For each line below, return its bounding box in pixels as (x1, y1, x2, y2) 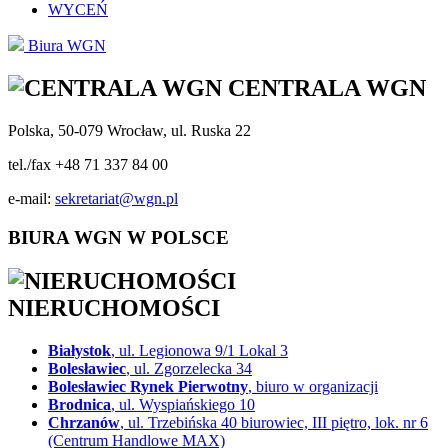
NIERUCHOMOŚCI (8, 295, 220, 322)
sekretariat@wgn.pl (55, 189, 178, 207)
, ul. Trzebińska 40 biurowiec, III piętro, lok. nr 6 (120, 414, 428, 432)
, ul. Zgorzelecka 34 (126, 360, 252, 378)
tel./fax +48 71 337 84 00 (8, 155, 168, 173)
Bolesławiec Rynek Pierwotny (48, 378, 248, 396)
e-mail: (8, 189, 55, 207)
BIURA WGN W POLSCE (8, 226, 229, 248)
